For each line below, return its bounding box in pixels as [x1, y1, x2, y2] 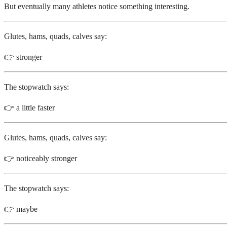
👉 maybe [4, 204, 37, 213]
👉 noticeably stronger [4, 154, 77, 163]
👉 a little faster [4, 103, 55, 112]
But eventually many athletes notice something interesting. [4, 2, 190, 11]
